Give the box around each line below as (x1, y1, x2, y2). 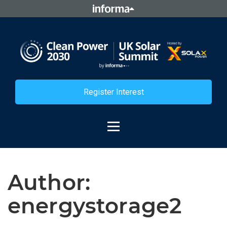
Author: (8, 169, 91, 196)
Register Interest (83, 87, 144, 97)
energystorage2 (8, 192, 182, 219)
